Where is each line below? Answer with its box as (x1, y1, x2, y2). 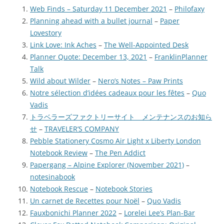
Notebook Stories (95, 184, 152, 194)
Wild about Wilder (30, 76, 90, 86)
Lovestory (30, 28, 61, 38)
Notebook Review (30, 148, 87, 158)
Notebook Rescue (30, 184, 88, 194)
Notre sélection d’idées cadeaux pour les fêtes (30, 88, 184, 98)
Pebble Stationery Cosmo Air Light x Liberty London (30, 136, 201, 146)
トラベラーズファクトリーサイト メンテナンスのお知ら (30, 112, 212, 122)
